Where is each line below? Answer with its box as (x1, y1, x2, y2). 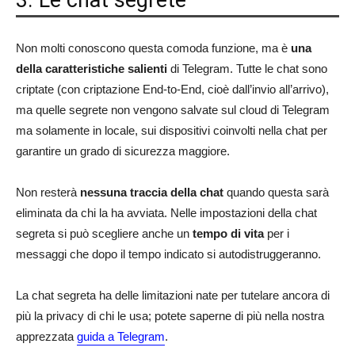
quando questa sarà (223, 185, 329, 200)
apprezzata (16, 330, 77, 344)
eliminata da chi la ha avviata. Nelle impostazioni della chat (16, 206, 317, 220)
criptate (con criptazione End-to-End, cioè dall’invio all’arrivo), (16, 82, 329, 97)
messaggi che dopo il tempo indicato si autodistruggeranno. (16, 247, 321, 261)
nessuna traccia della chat (80, 185, 223, 200)
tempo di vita (193, 227, 264, 241)
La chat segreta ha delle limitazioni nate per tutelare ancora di (16, 288, 330, 303)
